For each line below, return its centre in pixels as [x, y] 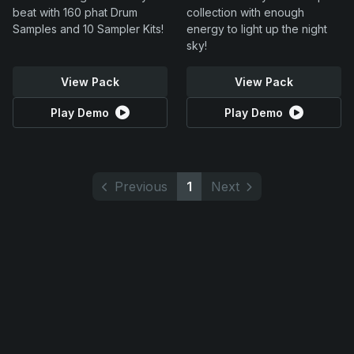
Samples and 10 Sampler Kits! [88, 29]
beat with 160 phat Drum [75, 12]
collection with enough [245, 12]
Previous [141, 186]
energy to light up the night [257, 29]
